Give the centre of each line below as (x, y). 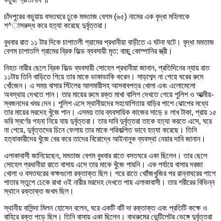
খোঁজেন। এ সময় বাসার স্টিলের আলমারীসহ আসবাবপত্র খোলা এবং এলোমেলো (100, 86)
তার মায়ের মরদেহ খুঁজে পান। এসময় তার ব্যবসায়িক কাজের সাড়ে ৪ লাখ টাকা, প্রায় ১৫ (110, 112)
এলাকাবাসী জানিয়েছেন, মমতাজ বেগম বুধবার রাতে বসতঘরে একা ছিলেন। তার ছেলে (106, 156)
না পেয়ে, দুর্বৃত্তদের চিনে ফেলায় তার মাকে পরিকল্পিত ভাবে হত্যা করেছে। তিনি (100, 130)
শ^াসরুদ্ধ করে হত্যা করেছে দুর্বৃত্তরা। (56, 26)
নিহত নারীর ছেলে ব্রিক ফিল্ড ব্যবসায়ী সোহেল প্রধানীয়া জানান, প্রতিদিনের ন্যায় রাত (107, 68)
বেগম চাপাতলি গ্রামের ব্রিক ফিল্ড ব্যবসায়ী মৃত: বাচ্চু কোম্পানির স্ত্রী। (88, 51)
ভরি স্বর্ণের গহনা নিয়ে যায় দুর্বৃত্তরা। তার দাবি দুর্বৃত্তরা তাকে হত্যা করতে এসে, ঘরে (108, 121)
